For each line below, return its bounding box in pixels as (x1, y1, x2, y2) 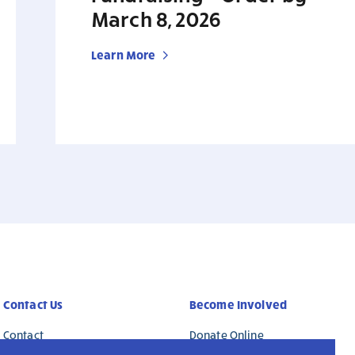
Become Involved (189, 297, 287, 311)
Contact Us (2, 297, 63, 311)
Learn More (91, 48, 156, 62)
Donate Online (189, 328, 264, 342)
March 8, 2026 (91, 6, 222, 31)
